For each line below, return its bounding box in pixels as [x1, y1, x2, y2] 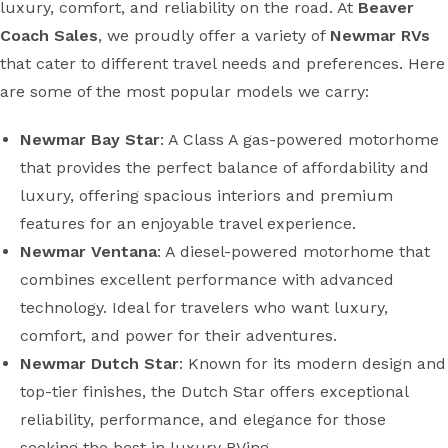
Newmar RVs [330, 26, 430, 45]
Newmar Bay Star [20, 130, 160, 149]
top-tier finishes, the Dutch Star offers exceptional [20, 382, 408, 401]
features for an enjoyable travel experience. [20, 214, 356, 233]
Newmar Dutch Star [20, 354, 179, 373]
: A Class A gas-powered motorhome [160, 130, 439, 149]
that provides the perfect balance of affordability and [20, 158, 429, 177]
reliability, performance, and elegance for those [20, 410, 386, 429]
